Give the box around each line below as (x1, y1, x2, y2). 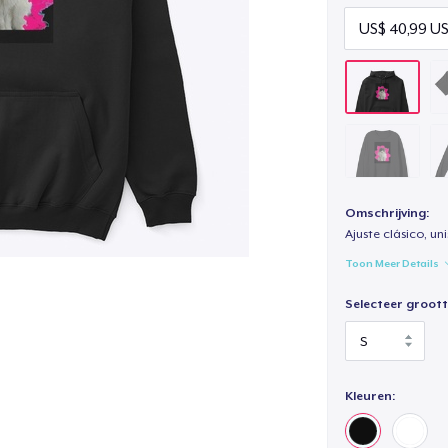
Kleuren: (344, 388, 395, 403)
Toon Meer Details (344, 256, 439, 269)
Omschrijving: (344, 206, 429, 221)
